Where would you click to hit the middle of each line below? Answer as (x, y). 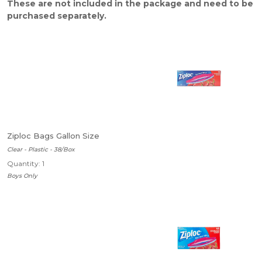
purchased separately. (57, 16)
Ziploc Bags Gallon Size (53, 136)
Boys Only (22, 176)
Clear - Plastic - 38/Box (41, 149)
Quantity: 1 (26, 163)
